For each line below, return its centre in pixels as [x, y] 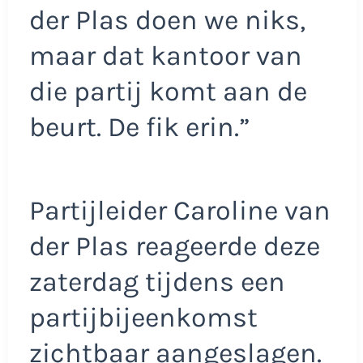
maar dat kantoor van [165, 56]
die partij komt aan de [168, 91]
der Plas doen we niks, [167, 20]
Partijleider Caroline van [179, 211]
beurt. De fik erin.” [139, 127]
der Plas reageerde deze [174, 247]
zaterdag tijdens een [157, 282]
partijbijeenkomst [143, 318]
